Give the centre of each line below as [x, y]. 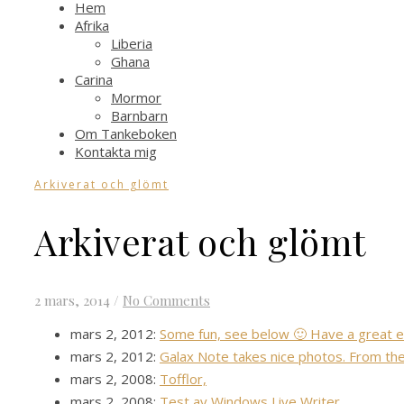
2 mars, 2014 [72, 301]
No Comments [166, 301]
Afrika [92, 25]
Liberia [132, 43]
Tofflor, [183, 379]
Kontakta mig [116, 151]
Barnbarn [139, 115]
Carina [94, 79]
